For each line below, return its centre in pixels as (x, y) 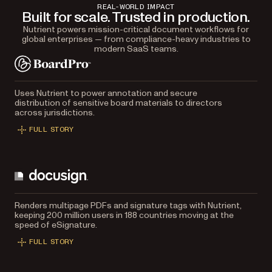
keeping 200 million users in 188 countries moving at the (124, 215)
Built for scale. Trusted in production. (136, 17)
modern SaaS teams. (136, 49)
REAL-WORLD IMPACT (136, 6)
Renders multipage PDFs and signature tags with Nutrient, (128, 205)
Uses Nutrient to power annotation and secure (106, 93)
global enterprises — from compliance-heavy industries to (136, 39)
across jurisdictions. (55, 112)
